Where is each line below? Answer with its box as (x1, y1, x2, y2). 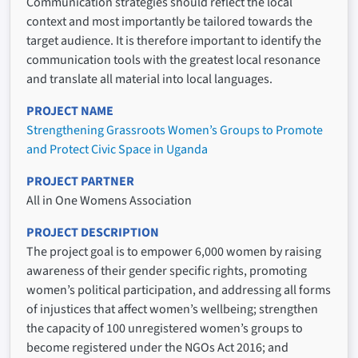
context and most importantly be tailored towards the (26, 13, 312, 31)
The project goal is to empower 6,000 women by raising (26, 243, 321, 261)
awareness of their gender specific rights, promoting (26, 262, 307, 280)
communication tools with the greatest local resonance (26, 51, 320, 70)
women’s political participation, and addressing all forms (26, 281, 331, 300)
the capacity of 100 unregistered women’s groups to (26, 320, 303, 338)
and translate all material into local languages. (26, 70, 272, 89)
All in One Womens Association (26, 192, 192, 210)
